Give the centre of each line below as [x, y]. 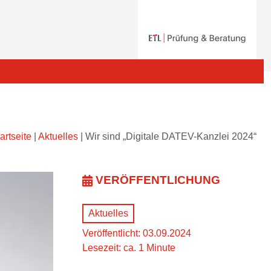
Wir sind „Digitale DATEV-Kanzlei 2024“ [171, 136]
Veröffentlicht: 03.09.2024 [137, 233]
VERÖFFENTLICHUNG [158, 180]
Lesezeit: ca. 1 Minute [129, 248]
